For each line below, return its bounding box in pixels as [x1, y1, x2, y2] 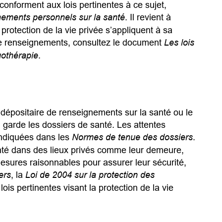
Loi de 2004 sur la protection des [25, 169, 155, 180]
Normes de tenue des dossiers [71, 131, 193, 143]
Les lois [164, 37, 194, 49]
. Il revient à [124, 12, 171, 23]
